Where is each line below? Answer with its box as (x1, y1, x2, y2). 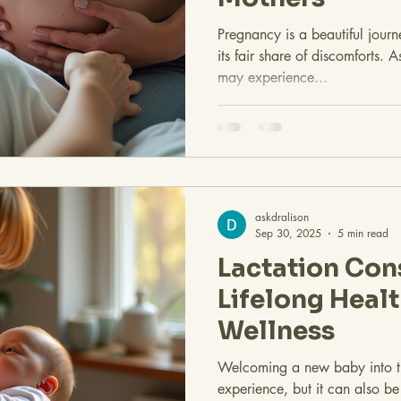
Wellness (218, 315, 335, 347)
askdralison (255, 209, 309, 226)
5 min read (337, 226, 388, 242)
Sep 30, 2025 (255, 226, 321, 242)
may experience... (218, 67, 328, 87)
